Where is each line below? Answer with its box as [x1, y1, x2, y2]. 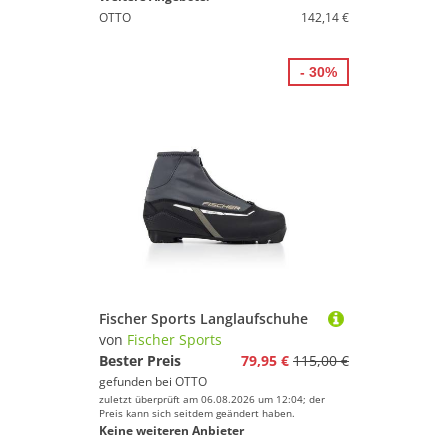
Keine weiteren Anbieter [99, 422, 244, 439]
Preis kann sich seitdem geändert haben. [99, 406, 295, 420]
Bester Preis [99, 351, 181, 370]
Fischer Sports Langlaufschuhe [99, 309, 308, 328]
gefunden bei [99, 373, 175, 390]
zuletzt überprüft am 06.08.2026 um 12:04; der [99, 392, 325, 406]
